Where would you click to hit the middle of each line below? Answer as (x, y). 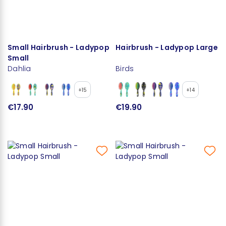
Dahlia (19, 68)
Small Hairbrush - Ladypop (59, 47)
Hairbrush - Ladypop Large (167, 47)
